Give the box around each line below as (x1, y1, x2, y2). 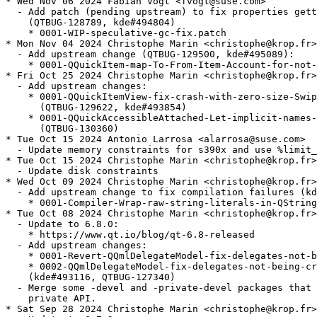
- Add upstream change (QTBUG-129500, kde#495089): (6, 49, 294, 60)
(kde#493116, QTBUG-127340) (6, 272, 175, 283)
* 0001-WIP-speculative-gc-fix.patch (6, 28, 226, 39)
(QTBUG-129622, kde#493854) (6, 102, 187, 113)
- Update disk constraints (6, 166, 158, 177)
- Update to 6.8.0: (6, 219, 119, 230)
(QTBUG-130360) (6, 123, 119, 134)
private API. (6, 293, 96, 304)
